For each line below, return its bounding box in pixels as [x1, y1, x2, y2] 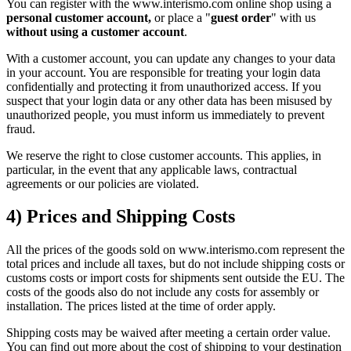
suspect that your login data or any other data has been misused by [6, 93, 332, 107]
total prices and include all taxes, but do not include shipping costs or [6, 257, 345, 271]
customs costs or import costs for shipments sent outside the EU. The [6, 271, 345, 285]
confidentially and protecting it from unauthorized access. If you [6, 79, 321, 93]
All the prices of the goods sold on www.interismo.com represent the [6, 243, 345, 257]
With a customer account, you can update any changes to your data [6, 51, 335, 65]
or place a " [151, 10, 211, 24]
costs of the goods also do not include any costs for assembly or [6, 285, 319, 299]
